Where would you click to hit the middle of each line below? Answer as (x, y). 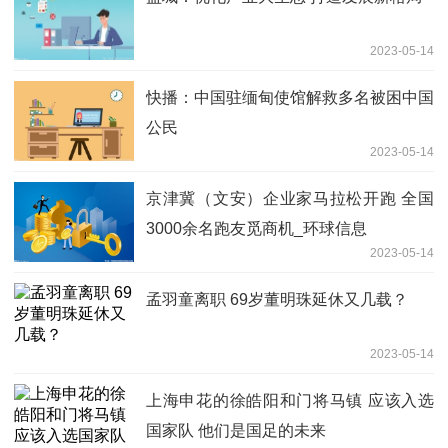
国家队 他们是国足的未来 (236, 431)
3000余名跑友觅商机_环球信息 (256, 229)
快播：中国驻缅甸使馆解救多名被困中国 (290, 98)
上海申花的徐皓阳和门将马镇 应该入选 (290, 401)
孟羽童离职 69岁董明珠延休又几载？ (277, 300)
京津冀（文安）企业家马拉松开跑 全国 (290, 199)
